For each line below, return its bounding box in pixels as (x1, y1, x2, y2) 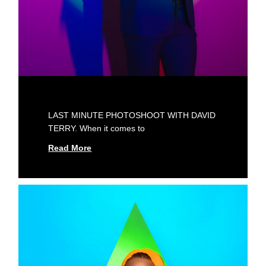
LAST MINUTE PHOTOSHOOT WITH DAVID (48, 110, 216, 120)
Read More (48, 142, 92, 153)
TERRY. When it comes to (48, 123, 145, 133)
